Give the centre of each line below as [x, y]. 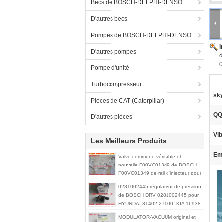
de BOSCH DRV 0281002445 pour [159, 195]
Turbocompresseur [116, 84]
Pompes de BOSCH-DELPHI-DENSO [141, 35]
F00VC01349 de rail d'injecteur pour [160, 173]
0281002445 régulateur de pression [160, 187]
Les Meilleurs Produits [129, 141]
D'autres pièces [111, 117]
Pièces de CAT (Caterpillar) [127, 101]
